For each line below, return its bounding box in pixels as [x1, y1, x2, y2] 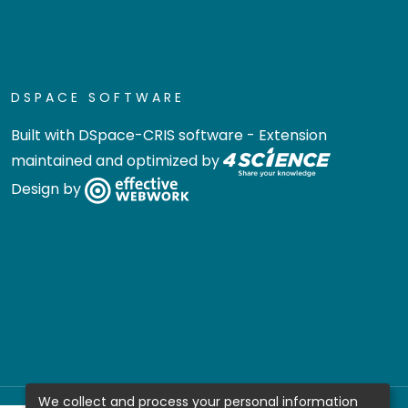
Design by [11, 178, 85, 200]
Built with [11, 125, 78, 146]
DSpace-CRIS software [78, 125, 243, 146]
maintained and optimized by [11, 150, 223, 172]
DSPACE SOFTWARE [11, 88, 185, 107]
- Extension [243, 125, 327, 146]
